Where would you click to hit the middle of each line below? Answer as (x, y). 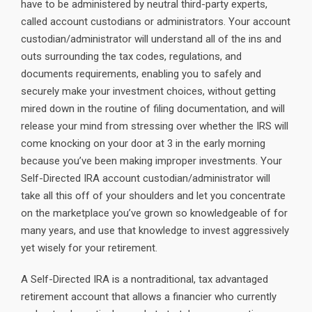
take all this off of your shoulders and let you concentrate (153, 196)
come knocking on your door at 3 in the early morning (143, 143)
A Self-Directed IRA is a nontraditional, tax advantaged (145, 279)
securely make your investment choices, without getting (148, 91)
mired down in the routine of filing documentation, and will (153, 109)
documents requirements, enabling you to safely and (141, 74)
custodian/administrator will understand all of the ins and (151, 39)
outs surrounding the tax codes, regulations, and (131, 56)
